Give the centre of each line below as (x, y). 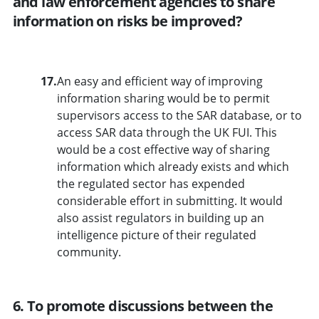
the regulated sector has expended (151, 183)
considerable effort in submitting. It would (169, 200)
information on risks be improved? (127, 21)
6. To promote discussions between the (143, 305)
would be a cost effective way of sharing (163, 149)
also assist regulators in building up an (160, 218)
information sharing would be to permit (163, 98)
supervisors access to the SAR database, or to (179, 115)
